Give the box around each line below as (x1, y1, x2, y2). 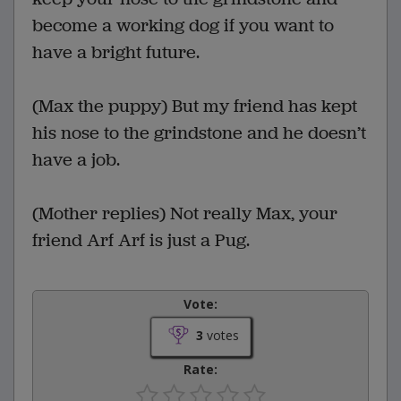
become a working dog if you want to (32, 13, 334, 38)
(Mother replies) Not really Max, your (32, 200, 337, 226)
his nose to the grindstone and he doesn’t (32, 120, 366, 145)
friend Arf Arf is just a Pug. (32, 227, 250, 252)
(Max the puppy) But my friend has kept (32, 93, 357, 118)
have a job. (32, 147, 120, 172)
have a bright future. (32, 39, 200, 64)
